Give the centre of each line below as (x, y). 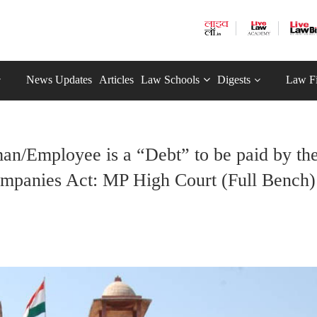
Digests (234, 80)
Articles (116, 80)
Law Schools (170, 80)
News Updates (59, 80)
